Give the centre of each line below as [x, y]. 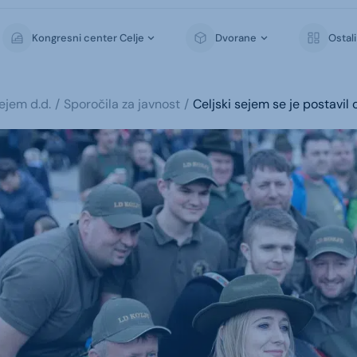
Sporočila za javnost [122, 104]
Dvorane [236, 37]
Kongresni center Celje [88, 37]
